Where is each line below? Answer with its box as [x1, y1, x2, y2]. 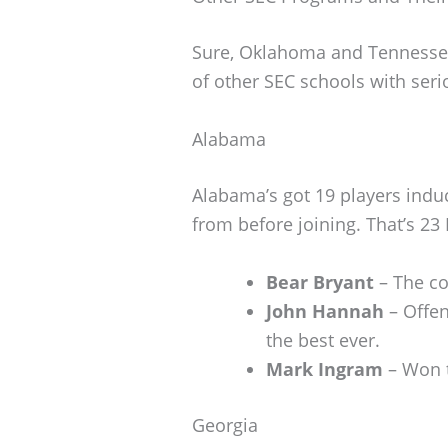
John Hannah [266, 298, 384, 323]
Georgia [192, 412, 258, 437]
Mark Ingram [266, 356, 383, 381]
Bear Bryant [266, 269, 374, 294]
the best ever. [266, 327, 380, 352]
